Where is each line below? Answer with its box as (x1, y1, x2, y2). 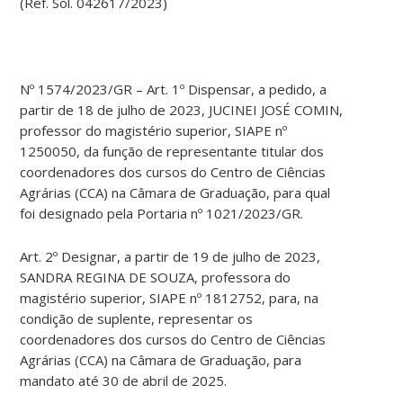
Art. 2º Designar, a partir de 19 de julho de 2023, (20, 247, 321, 266)
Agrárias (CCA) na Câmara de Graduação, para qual (20, 184, 331, 202)
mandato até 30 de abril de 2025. (20, 372, 228, 390)
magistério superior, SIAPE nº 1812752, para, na (20, 289, 319, 308)
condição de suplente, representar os (20, 309, 254, 328)
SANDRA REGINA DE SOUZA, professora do (20, 268, 291, 287)
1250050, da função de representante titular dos (20, 142, 325, 161)
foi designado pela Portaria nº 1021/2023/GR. (20, 204, 304, 223)
